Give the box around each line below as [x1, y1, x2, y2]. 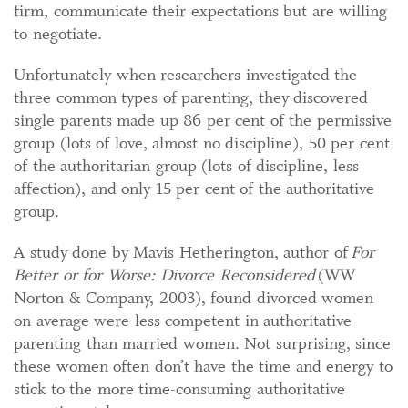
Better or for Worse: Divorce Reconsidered [14, 263, 315, 286]
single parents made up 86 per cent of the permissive [14, 108, 392, 131]
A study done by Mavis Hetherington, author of [14, 240, 351, 263]
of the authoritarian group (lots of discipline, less [14, 154, 359, 177]
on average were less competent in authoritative [14, 309, 352, 331]
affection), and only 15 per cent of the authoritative [14, 177, 374, 199]
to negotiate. [14, 22, 102, 45]
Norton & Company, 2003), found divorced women [14, 286, 373, 309]
